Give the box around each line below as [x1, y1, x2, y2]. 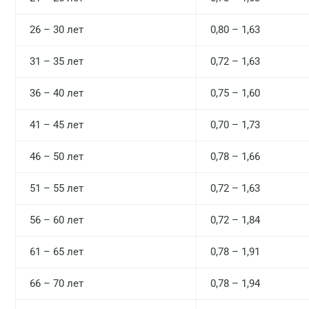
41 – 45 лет [30, 119, 83, 131]
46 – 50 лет [30, 150, 83, 163]
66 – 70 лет [30, 277, 83, 290]
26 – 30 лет [30, 23, 83, 36]
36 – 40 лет [30, 87, 83, 99]
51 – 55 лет [30, 182, 83, 195]
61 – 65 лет [30, 246, 83, 258]
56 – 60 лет [30, 214, 83, 226]
